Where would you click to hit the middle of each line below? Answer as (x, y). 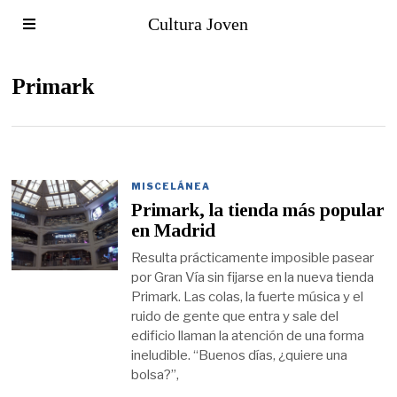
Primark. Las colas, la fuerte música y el (248, 296)
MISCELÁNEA (171, 186)
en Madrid (174, 231)
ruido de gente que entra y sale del (235, 316)
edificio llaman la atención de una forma (248, 335)
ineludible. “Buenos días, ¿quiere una (240, 355)
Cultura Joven (198, 24)
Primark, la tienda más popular (258, 210)
